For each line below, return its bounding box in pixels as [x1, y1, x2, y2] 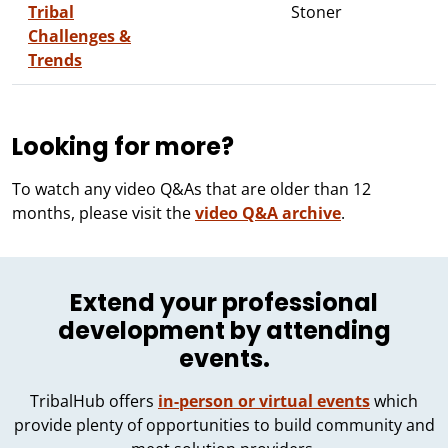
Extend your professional [70, 285, 378, 319]
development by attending [57, 313, 391, 347]
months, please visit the [12, 201, 195, 224]
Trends [28, 48, 82, 71]
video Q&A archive [195, 201, 341, 224]
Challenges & [28, 24, 131, 47]
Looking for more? [12, 129, 234, 163]
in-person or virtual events [158, 389, 370, 412]
